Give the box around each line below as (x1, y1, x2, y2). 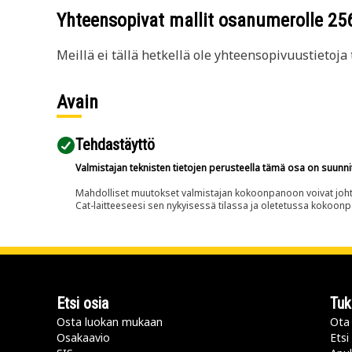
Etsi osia (57, 294, 108, 313)
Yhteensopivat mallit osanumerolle (57, 9, 328, 31)
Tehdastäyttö (75, 135, 155, 154)
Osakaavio (57, 330, 110, 345)
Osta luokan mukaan (57, 314, 163, 329)
